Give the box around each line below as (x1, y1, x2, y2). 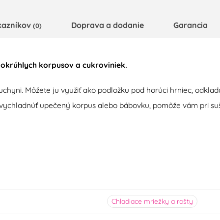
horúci (146, 85, 168, 95)
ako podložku (83, 85, 129, 95)
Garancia (173, 20, 208, 30)
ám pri (187, 100, 209, 110)
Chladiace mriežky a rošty (111, 197, 193, 206)
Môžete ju (25, 85, 59, 95)
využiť (61, 85, 81, 95)
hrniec (170, 85, 192, 95)
